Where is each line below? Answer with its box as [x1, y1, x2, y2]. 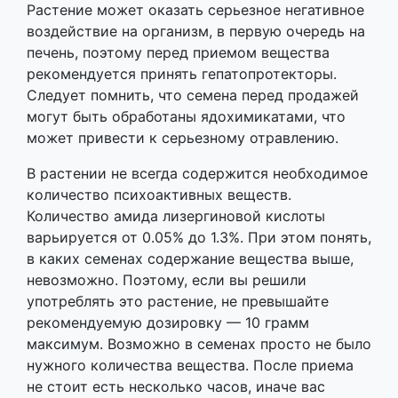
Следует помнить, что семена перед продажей [27, 85, 359, 104]
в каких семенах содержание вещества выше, [27, 249, 354, 267]
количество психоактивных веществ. [27, 185, 291, 203]
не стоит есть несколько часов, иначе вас [27, 377, 325, 395]
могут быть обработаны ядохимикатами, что [27, 107, 346, 125]
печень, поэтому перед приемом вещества [27, 43, 330, 61]
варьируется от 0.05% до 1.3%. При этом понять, [27, 227, 371, 246]
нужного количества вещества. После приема [27, 355, 354, 374]
